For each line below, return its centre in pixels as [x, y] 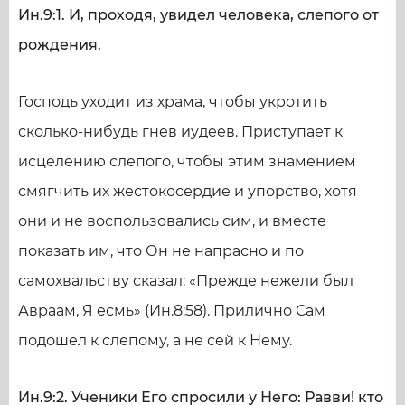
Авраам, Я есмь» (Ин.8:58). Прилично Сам [172, 311]
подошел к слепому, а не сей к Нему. [155, 340]
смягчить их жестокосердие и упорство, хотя [188, 191]
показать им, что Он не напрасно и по [161, 251]
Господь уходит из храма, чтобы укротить [173, 102]
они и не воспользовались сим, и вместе [172, 221]
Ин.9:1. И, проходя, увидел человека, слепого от [198, 15]
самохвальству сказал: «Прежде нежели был [186, 281]
